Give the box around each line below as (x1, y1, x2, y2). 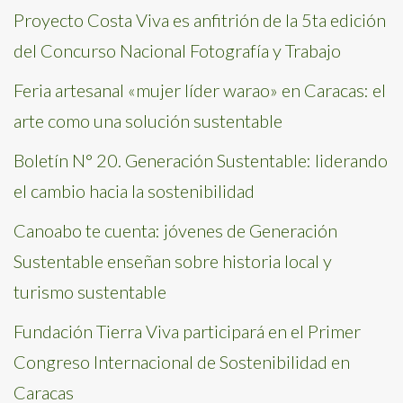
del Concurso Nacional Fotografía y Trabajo (13, 40, 341, 61)
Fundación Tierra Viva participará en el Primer (13, 320, 361, 342)
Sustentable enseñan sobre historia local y (13, 250, 332, 272)
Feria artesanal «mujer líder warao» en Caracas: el (13, 79, 386, 101)
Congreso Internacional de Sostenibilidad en (13, 351, 350, 372)
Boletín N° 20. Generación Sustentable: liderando (13, 149, 388, 171)
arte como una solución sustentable (13, 110, 282, 131)
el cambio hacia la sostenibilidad (13, 180, 255, 201)
